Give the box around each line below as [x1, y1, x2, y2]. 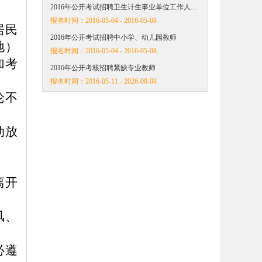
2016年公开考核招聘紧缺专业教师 [50, 64, 156, 72]
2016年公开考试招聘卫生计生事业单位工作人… [50, 3, 198, 11]
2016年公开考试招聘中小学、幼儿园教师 [50, 33, 177, 42]
